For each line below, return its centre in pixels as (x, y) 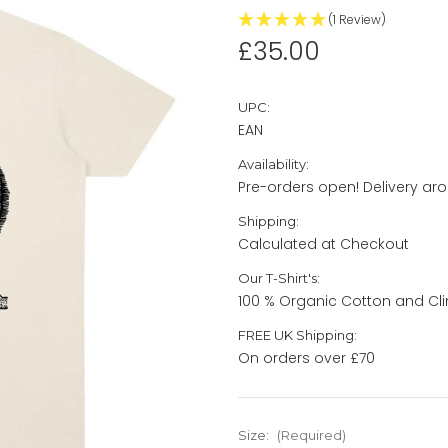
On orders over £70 (306, 357)
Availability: (273, 163)
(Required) (311, 434)
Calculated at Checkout (323, 243)
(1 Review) (357, 19)
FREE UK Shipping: (297, 334)
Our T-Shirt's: (279, 277)
